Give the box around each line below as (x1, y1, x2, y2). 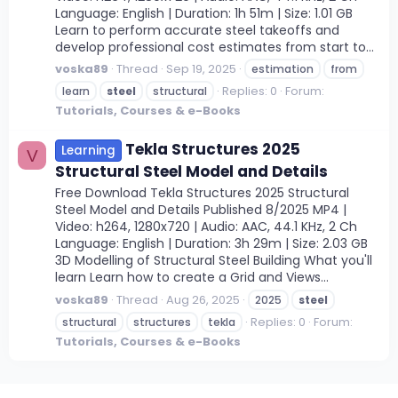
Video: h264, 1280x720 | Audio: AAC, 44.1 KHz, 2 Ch (55, 218, 357, 236)
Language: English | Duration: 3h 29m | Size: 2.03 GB (55, 235, 368, 253)
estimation (251, 61, 314, 77)
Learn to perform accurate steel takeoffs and (55, 20, 339, 39)
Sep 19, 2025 (166, 60, 236, 78)
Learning (61, 141, 115, 159)
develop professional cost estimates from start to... (55, 37, 374, 56)
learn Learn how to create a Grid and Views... (55, 268, 329, 287)
